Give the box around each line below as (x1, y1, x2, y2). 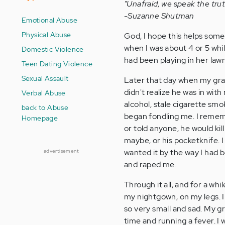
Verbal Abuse (22, 88, 66, 97)
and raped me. (124, 159, 177, 170)
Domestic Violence (22, 44, 84, 54)
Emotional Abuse (22, 15, 77, 25)
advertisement (43, 148, 79, 154)
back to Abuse (22, 102, 69, 112)
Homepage (22, 113, 58, 123)
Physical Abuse (22, 30, 71, 39)
